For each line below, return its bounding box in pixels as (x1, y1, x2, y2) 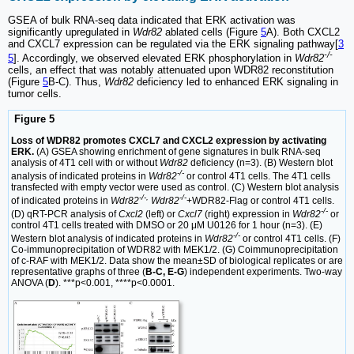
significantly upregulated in (8, 26, 133, 39)
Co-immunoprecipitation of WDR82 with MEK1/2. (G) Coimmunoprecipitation (11, 244, 338, 256)
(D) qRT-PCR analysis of (11, 209, 119, 220)
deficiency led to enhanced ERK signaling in (134, 76, 338, 88)
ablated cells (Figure (162, 26, 261, 39)
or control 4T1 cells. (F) (240, 233, 341, 245)
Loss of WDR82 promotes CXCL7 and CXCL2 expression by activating (11, 134, 326, 146)
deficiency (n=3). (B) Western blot (188, 156, 333, 168)
